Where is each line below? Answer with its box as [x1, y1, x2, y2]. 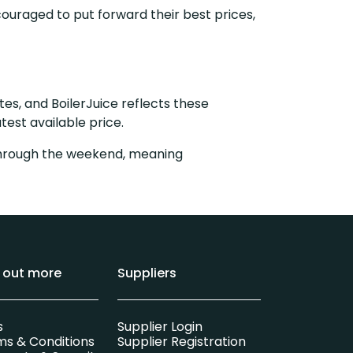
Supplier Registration [117, 333, 246, 351]
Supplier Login [117, 318, 203, 336]
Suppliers [117, 264, 176, 283]
